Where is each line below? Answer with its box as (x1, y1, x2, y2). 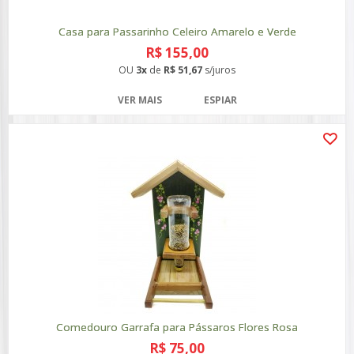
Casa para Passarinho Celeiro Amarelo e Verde (58, 24, 296, 39)
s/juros (202, 63, 235, 77)
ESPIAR (203, 93, 237, 107)
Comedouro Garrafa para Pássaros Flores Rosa (56, 320, 298, 334)
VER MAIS (117, 93, 162, 107)
